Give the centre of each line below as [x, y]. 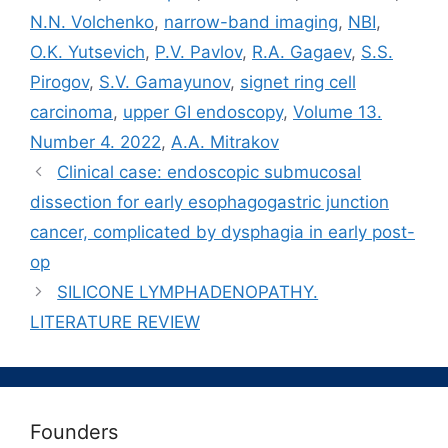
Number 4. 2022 [95, 141]
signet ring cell [298, 81]
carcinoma [71, 111]
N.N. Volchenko [92, 21]
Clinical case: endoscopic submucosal [209, 171]
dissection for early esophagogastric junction [209, 201]
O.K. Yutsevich [87, 51]
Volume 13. [337, 111]
